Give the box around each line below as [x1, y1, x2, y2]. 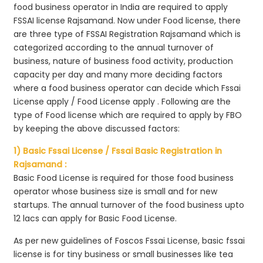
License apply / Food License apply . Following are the [14, 95, 231, 107]
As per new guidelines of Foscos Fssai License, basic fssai [14, 234, 245, 247]
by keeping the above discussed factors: [14, 122, 180, 134]
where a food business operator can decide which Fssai [14, 82, 241, 94]
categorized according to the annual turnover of [14, 41, 214, 53]
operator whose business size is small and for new [14, 185, 218, 197]
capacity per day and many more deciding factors [14, 68, 223, 80]
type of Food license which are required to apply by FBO [14, 109, 242, 121]
